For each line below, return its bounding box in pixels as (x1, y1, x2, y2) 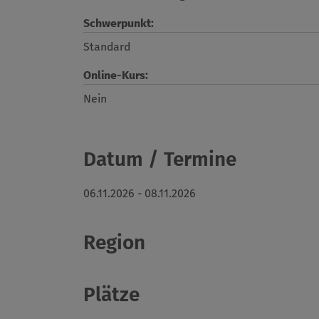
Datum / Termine (83, 147, 236, 172)
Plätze (83, 283, 140, 307)
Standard (83, 40, 130, 54)
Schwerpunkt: (83, 16, 154, 31)
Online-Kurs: (83, 68, 148, 83)
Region (83, 231, 145, 255)
